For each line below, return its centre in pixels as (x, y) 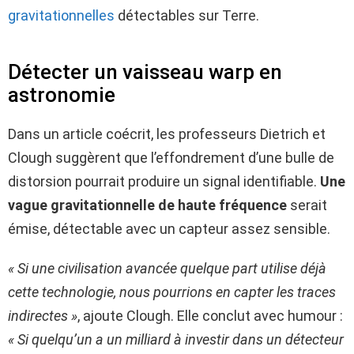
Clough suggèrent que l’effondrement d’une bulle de (171, 157)
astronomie (62, 94)
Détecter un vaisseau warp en (145, 72)
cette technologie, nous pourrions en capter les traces (172, 292)
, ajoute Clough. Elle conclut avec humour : (210, 315)
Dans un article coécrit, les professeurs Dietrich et (167, 134)
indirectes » (43, 315)
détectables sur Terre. (187, 15)
